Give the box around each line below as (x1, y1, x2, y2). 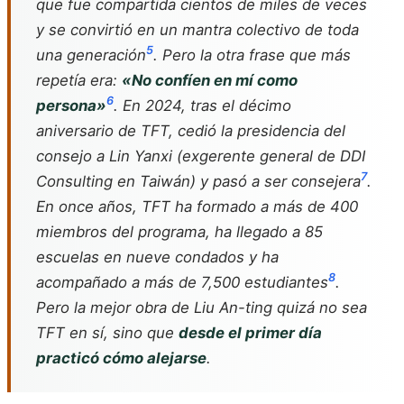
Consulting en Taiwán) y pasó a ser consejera (36, 172, 361, 190)
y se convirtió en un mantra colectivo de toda (36, 21, 359, 39)
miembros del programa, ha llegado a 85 (36, 223, 323, 241)
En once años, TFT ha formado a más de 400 (36, 197, 358, 216)
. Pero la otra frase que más (153, 46, 351, 64)
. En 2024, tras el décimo (114, 96, 291, 115)
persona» (36, 96, 106, 115)
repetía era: (36, 71, 122, 89)
